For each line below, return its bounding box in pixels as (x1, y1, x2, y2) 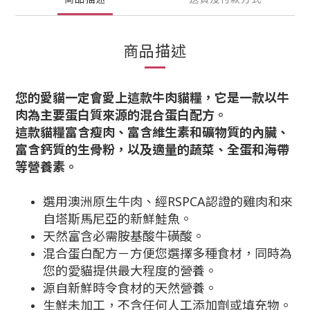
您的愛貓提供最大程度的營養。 (43, 262, 217, 279)
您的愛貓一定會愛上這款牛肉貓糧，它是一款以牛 (15, 89, 289, 106)
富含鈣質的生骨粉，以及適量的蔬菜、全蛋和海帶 (15, 141, 289, 158)
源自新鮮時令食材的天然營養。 (43, 280, 217, 296)
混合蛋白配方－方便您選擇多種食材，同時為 (43, 245, 292, 262)
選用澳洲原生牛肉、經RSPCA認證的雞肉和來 (43, 193, 293, 210)
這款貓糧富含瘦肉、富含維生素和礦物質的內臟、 (15, 124, 289, 140)
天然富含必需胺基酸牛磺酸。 (43, 228, 205, 244)
